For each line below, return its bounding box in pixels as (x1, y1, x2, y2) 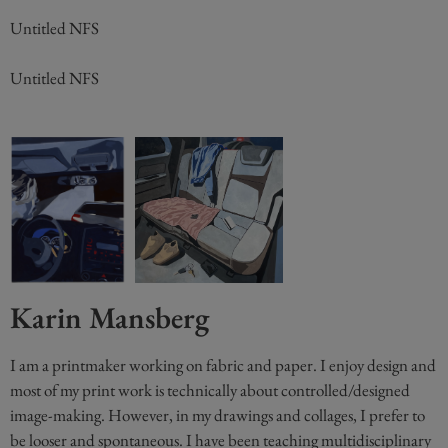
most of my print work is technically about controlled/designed (10, 379, 410, 402)
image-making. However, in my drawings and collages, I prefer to (10, 404, 425, 427)
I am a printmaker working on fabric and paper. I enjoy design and (10, 354, 436, 377)
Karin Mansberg (10, 298, 209, 338)
